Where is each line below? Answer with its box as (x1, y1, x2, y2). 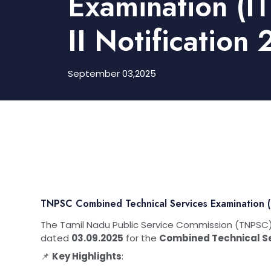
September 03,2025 (68, 67, 156, 80)
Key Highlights (52, 249, 122, 263)
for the (123, 231, 159, 244)
